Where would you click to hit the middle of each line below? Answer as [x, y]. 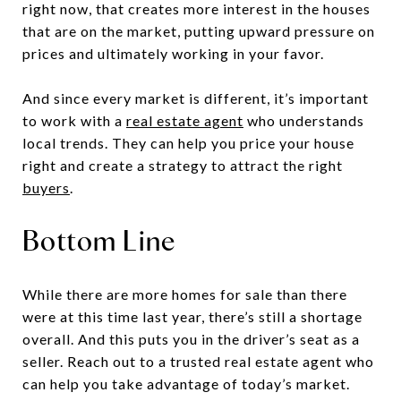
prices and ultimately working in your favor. [173, 53]
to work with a [74, 120]
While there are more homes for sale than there [185, 294]
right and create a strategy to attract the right [183, 165]
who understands [304, 120]
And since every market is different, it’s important [196, 98]
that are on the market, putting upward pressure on [199, 30]
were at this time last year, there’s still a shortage [192, 316]
